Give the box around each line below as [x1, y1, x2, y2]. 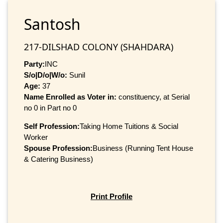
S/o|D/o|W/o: [24, 70, 67, 79]
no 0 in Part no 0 [24, 103, 77, 112]
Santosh [24, 13, 81, 34]
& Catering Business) [24, 154, 93, 163]
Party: [24, 59, 45, 68]
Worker [24, 132, 48, 141]
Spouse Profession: [24, 143, 93, 152]
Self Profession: [24, 121, 80, 130]
